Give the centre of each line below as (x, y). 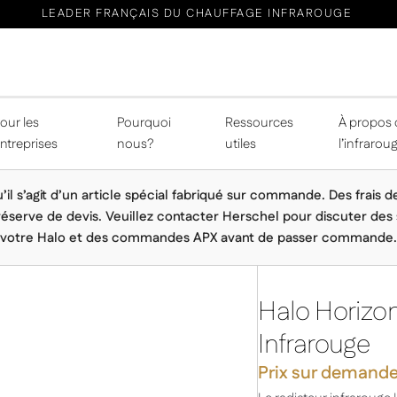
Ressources (259, 122)
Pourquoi (144, 122)
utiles (240, 144)
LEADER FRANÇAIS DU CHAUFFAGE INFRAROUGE (197, 14)
